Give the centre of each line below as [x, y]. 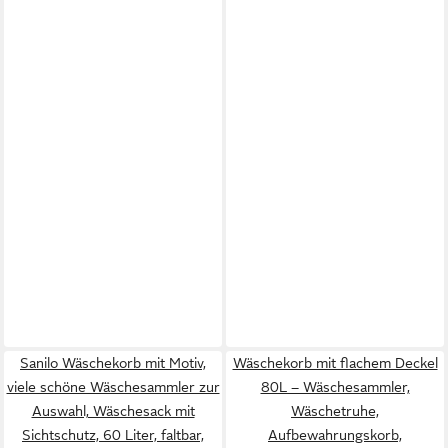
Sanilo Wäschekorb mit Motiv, [113, 363]
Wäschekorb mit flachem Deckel [335, 363]
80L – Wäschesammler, [335, 387]
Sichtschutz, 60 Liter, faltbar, [113, 435]
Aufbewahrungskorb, [335, 435]
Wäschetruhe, [335, 411]
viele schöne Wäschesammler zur [113, 387]
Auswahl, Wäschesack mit [113, 411]
